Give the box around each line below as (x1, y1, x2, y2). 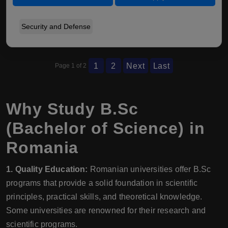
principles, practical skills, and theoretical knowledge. (6, 192, 203, 201)
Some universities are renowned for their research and (6, 206, 206, 215)
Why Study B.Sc (6, 100, 138, 118)
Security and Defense (21, 22, 91, 31)
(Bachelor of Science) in (6, 119, 205, 137)
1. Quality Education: (6, 165, 88, 174)
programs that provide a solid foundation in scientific (6, 179, 198, 187)
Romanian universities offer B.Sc (88, 165, 211, 174)
